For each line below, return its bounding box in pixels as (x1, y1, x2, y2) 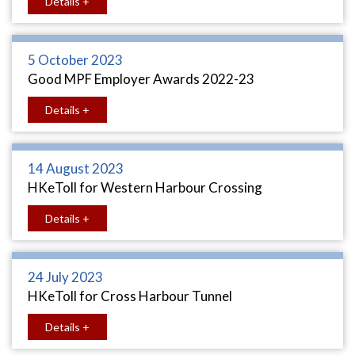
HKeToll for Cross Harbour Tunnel (28, 288, 232, 304)
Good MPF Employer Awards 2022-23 (28, 71, 254, 87)
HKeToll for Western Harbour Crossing (28, 179, 262, 196)
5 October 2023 (28, 52, 123, 68)
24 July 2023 (28, 269, 103, 285)
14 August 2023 (28, 160, 124, 177)
